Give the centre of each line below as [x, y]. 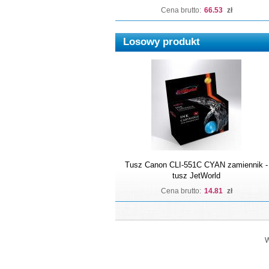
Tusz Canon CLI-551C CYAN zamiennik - [196, 165]
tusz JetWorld [196, 176]
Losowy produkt [162, 41]
